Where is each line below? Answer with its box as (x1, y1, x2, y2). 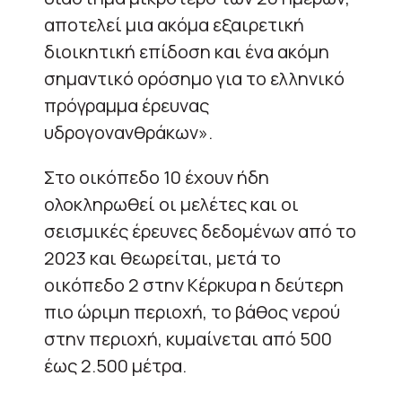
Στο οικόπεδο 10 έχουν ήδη (44, 164, 269, 189)
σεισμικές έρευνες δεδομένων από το (44, 218, 356, 243)
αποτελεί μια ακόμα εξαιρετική (44, 12, 304, 37)
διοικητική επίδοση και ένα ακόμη (44, 39, 329, 64)
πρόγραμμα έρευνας (44, 92, 209, 118)
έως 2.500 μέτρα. (44, 353, 187, 378)
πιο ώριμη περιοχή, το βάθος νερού (44, 299, 340, 324)
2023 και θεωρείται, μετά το (44, 245, 281, 270)
